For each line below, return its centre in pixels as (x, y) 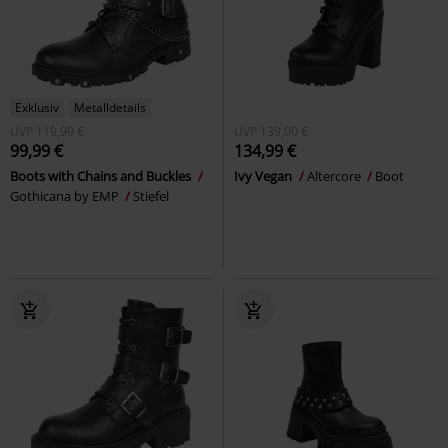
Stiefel (151, 195)
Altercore (335, 175)
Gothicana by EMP (66, 195)
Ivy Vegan (264, 175)
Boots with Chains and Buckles (102, 175)
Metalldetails (110, 107)
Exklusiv (37, 107)
